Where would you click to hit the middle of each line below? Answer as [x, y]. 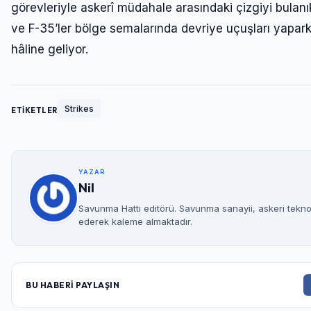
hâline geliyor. [50, 50]
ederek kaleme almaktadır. [135, 222]
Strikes [79, 109]
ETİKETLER [34, 111]
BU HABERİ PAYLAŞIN [73, 285]
